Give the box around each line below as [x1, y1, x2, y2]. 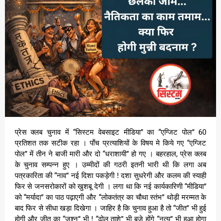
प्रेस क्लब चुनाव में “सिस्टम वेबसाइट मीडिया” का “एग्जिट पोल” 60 [14, 127, 22, 137]
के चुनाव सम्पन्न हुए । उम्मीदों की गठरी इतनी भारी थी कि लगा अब [14, 160, 207, 169]
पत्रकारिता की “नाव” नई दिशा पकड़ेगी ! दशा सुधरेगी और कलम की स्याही [14, 171, 207, 180]
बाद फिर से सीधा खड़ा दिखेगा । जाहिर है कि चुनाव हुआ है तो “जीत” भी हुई [14, 203, 207, 213]
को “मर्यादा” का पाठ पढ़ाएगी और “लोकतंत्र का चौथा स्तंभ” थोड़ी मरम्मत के [14, 192, 207, 202]
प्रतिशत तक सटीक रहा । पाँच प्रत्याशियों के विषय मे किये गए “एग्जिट [14, 138, 207, 147]
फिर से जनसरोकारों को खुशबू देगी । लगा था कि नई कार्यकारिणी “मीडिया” [14, 182, 207, 191]
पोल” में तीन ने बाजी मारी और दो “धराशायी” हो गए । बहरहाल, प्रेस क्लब [14, 149, 207, 158]
